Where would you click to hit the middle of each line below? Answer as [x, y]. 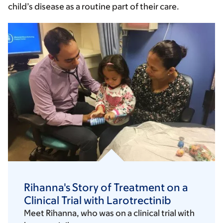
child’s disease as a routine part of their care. [94, 6]
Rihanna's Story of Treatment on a [106, 188]
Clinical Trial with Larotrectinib [98, 201]
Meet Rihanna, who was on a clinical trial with [109, 213]
